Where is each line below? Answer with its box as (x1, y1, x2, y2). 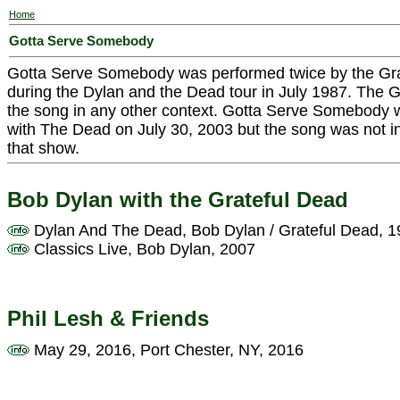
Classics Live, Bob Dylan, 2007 (29, 240, 255, 259)
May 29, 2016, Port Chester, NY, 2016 (29, 340, 304, 359)
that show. (7, 139, 79, 157)
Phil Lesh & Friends (7, 305, 209, 330)
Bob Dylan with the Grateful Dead (7, 187, 348, 212)
